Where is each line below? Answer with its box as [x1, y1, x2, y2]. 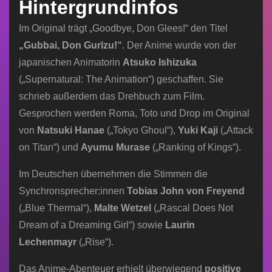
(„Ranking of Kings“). [150, 141, 241, 152]
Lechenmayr [19, 236, 79, 247]
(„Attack [218, 124, 253, 135]
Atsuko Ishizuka [123, 56, 197, 67]
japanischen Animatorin [19, 56, 123, 67]
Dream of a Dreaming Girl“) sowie [19, 219, 163, 230]
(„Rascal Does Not [151, 202, 233, 213]
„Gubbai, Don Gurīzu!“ [19, 39, 122, 50]
